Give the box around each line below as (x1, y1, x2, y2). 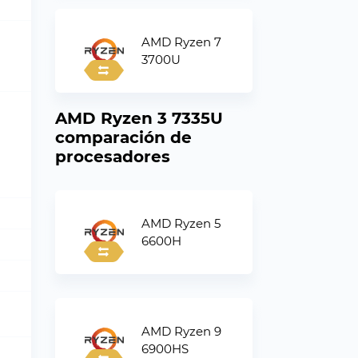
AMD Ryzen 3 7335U (54, 109, 223, 128)
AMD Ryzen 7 (141, 34, 221, 50)
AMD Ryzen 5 (141, 215, 221, 231)
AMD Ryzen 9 (141, 323, 221, 339)
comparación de (54, 128, 192, 147)
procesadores (54, 147, 170, 166)
